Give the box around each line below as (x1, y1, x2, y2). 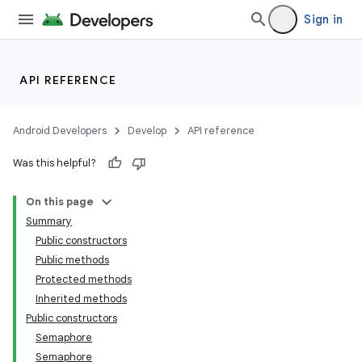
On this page (26, 195, 94, 208)
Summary (26, 214, 72, 228)
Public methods (36, 253, 109, 267)
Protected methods (36, 272, 132, 286)
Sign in (304, 12, 343, 27)
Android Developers (13, 124, 107, 137)
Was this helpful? (13, 156, 96, 170)
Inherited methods (36, 292, 127, 305)
